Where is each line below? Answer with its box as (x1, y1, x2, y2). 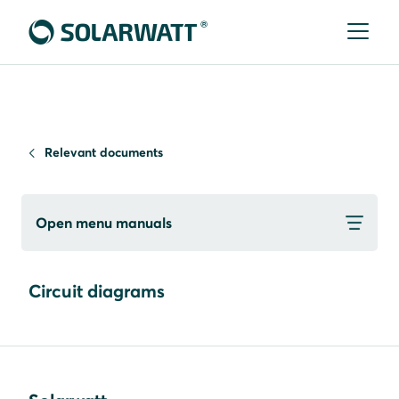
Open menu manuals (36, 214, 172, 232)
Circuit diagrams (28, 280, 165, 302)
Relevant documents (45, 144, 163, 160)
